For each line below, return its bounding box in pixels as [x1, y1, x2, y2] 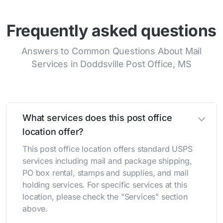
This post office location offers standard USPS [22, 144, 193, 154]
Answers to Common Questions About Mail [21, 46, 202, 57]
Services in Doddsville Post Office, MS [31, 59, 192, 70]
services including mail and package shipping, [22, 156, 192, 166]
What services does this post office [22, 112, 172, 123]
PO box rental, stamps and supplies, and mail [22, 168, 189, 178]
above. [22, 204, 48, 214]
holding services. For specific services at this [22, 180, 187, 190]
